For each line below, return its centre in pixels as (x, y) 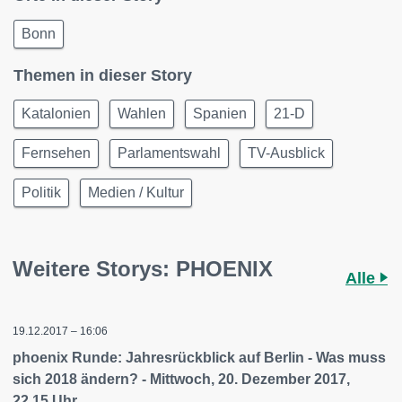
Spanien (220, 114)
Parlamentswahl (169, 153)
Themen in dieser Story (103, 75)
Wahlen (142, 114)
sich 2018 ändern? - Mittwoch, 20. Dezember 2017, (181, 379)
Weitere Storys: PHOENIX (143, 269)
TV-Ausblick (286, 153)
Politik (41, 192)
